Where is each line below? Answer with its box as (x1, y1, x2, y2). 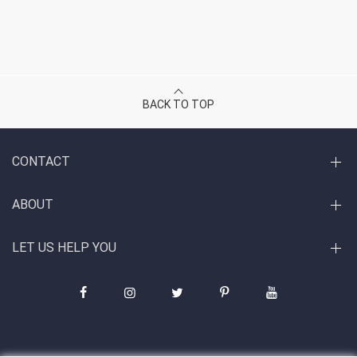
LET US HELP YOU (12, 240, 116, 256)
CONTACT (12, 154, 70, 170)
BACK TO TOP (143, 98, 214, 112)
